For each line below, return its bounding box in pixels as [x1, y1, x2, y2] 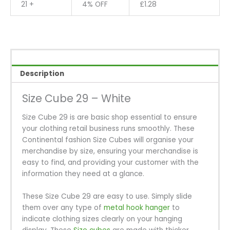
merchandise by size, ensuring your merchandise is [22, 146, 198, 156]
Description [20, 69, 65, 79]
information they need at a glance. [22, 168, 144, 179]
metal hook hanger [102, 202, 170, 213]
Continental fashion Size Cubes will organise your [22, 135, 194, 145]
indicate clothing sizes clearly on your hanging [22, 214, 182, 224]
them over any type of [22, 202, 102, 213]
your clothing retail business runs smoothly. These [22, 123, 195, 133]
